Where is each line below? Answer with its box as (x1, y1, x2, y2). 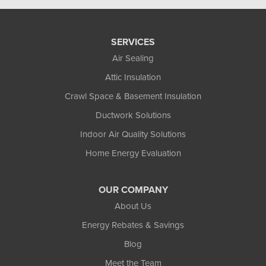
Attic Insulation (105, 71, 161, 84)
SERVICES (111, 35, 155, 49)
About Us (115, 199, 151, 213)
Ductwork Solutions (95, 109, 171, 122)
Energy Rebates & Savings (82, 218, 184, 232)
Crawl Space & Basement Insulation (65, 90, 201, 103)
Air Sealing (112, 52, 154, 65)
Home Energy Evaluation (85, 147, 181, 160)
